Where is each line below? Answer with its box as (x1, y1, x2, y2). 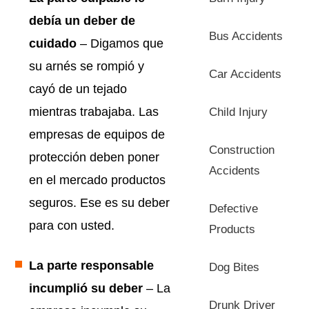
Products (209, 222, 256, 236)
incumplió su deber (29, 281, 146, 295)
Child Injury (209, 105, 268, 119)
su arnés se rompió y (29, 59, 144, 73)
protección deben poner (29, 150, 159, 164)
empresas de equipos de (29, 127, 165, 141)
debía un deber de (29, 13, 135, 28)
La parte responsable (29, 258, 154, 272)
